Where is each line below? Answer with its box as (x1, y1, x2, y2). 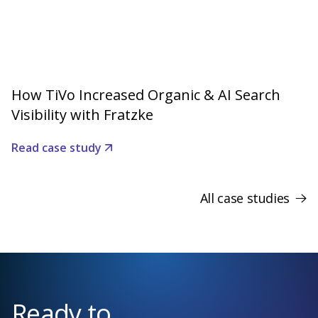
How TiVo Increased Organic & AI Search (11, 85, 280, 105)
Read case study (11, 140, 102, 156)
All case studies (199, 190, 290, 207)
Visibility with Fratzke (11, 105, 153, 125)
